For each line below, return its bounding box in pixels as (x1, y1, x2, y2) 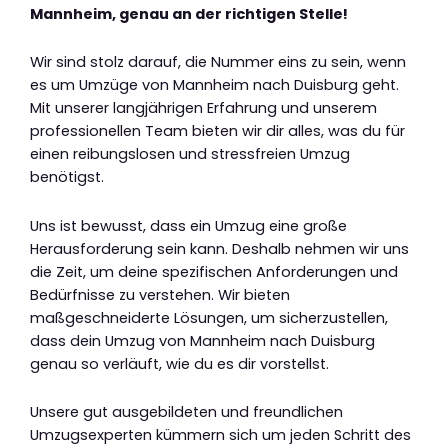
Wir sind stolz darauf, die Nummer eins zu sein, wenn (30, 52, 406, 73)
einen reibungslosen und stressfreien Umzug (30, 144, 350, 165)
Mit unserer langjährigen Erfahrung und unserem (30, 98, 377, 119)
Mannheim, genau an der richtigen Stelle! (30, 3, 348, 24)
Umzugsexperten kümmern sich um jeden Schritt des (30, 425, 411, 446)
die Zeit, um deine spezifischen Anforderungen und (30, 261, 398, 282)
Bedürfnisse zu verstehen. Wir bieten (30, 284, 290, 305)
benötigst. (30, 167, 104, 188)
